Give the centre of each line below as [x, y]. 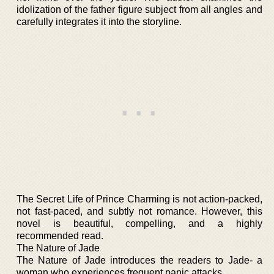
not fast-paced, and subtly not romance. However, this [139, 211]
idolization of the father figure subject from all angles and [139, 9]
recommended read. [60, 235]
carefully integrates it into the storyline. [99, 21]
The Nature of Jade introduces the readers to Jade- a [139, 260]
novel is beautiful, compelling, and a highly [139, 223]
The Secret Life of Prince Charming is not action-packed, [139, 199]
